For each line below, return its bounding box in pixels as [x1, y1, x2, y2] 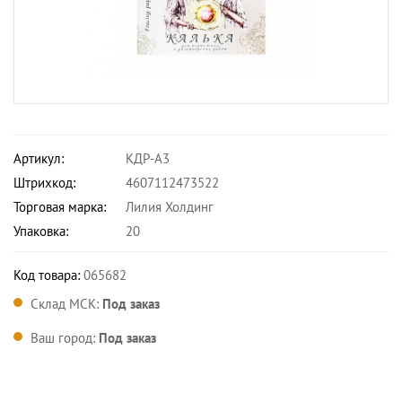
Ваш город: [31, 329, 99, 346]
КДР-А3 [126, 150, 170, 167]
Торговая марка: [13, 198, 106, 215]
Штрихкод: [13, 174, 75, 191]
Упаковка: [13, 223, 68, 240]
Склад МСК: [31, 295, 102, 312]
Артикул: [13, 150, 64, 167]
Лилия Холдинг [126, 198, 214, 215]
